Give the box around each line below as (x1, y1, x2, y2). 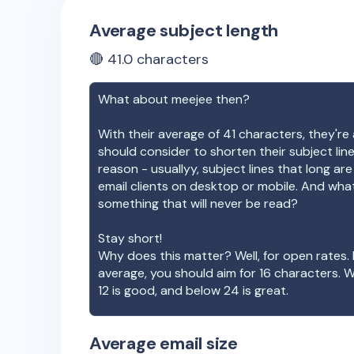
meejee (171, 91, 213, 107)
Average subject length (89, 19, 279, 42)
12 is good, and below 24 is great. (98, 282, 288, 299)
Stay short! (98, 230, 162, 247)
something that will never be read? (98, 195, 298, 212)
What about (98, 91, 171, 107)
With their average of (98, 126, 223, 142)
